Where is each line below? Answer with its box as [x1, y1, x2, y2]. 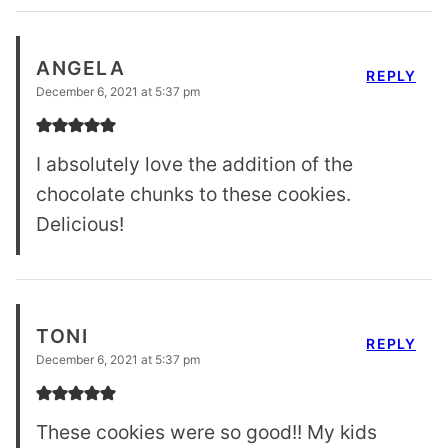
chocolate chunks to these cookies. [36, 182, 351, 207]
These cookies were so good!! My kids [36, 420, 377, 445]
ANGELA [36, 56, 126, 81]
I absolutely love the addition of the [36, 152, 353, 177]
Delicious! [36, 212, 124, 237]
